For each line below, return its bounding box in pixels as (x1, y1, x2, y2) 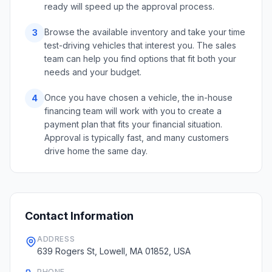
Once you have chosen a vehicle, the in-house (44, 92, 233, 103)
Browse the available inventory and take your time (44, 27, 245, 37)
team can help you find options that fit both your (44, 53, 236, 64)
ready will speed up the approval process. (44, 1, 214, 12)
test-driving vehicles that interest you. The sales (44, 40, 236, 50)
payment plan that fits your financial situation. (44, 119, 222, 129)
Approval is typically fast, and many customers (44, 132, 229, 143)
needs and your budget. (44, 67, 141, 77)
